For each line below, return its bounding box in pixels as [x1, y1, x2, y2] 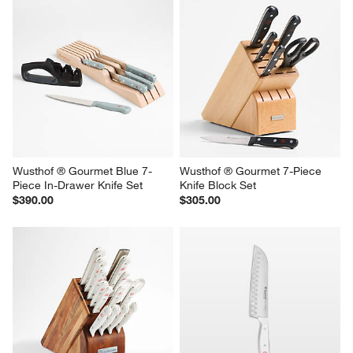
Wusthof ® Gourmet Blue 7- [13, 164, 153, 179]
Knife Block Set [180, 178, 256, 193]
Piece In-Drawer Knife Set [13, 178, 143, 193]
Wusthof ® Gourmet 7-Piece [180, 164, 325, 179]
